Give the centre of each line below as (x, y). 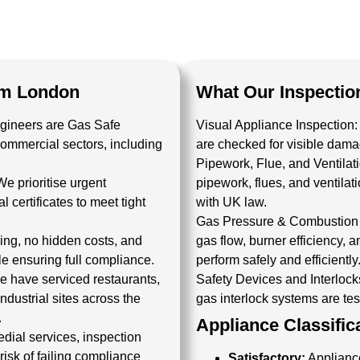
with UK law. (231, 202)
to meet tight (109, 202)
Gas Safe (94, 125)
